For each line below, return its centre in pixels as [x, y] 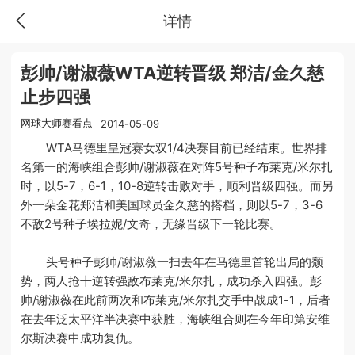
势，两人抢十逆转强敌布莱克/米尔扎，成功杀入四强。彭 [172, 281]
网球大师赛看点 [57, 123]
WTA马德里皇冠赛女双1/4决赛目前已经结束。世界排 [174, 147]
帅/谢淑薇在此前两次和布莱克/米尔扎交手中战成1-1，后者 [176, 300]
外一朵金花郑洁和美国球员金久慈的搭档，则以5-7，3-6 [172, 204]
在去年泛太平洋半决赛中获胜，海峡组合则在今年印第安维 [176, 319]
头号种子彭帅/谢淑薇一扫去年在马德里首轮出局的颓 [172, 261]
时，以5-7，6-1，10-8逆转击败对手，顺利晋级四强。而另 [177, 185]
